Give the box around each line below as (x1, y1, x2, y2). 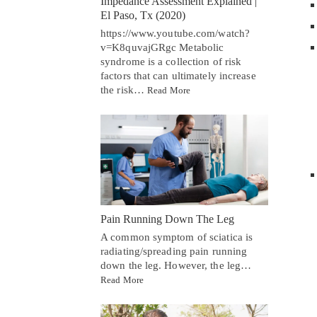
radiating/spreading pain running (100, 246, 248, 258)
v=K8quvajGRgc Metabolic (100, 41, 224, 53)
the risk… (100, 83, 147, 96)
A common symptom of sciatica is (100, 231, 253, 243)
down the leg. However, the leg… (100, 260, 252, 272)
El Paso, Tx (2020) (100, 8, 185, 21)
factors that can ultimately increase (100, 69, 256, 81)
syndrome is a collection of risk (100, 55, 242, 67)
